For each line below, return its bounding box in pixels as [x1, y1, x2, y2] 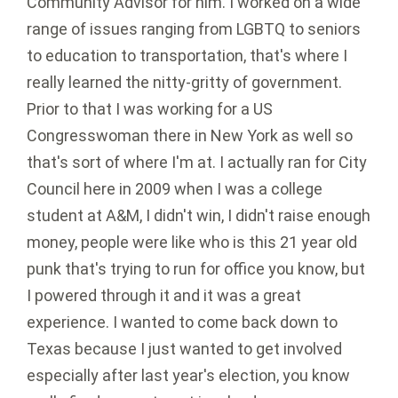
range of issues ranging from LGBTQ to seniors [27, 20, 361, 39]
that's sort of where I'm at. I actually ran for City [27, 153, 367, 172]
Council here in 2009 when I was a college [27, 179, 322, 199]
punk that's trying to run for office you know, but [27, 259, 365, 279]
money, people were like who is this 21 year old [27, 233, 357, 252]
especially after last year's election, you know [27, 366, 350, 386]
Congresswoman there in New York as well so [27, 126, 353, 146]
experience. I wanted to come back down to [27, 313, 338, 332]
